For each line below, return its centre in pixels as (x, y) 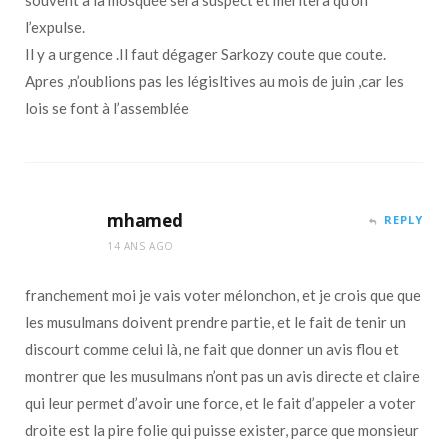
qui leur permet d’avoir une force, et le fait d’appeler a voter (220, 402)
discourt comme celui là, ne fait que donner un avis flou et (212, 348)
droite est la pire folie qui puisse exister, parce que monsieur (222, 429)
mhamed (145, 220)
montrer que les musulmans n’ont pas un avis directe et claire (222, 375)
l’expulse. (55, 26)
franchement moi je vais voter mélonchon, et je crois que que (223, 294)
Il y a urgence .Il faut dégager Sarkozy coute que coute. (205, 53)
